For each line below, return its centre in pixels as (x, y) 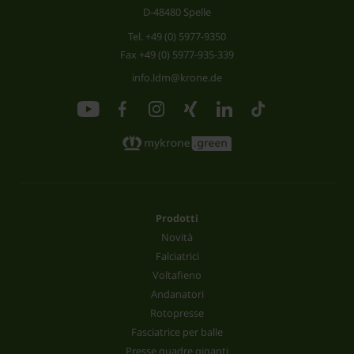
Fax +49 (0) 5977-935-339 (177, 55)
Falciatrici (177, 256)
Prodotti (177, 218)
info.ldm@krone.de (177, 78)
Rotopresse (177, 313)
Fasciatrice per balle (177, 331)
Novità (177, 237)
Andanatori (177, 294)
